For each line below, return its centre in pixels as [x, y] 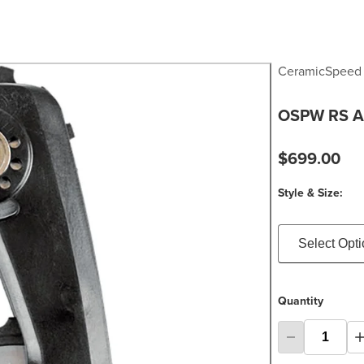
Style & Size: [310, 193]
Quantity [300, 301]
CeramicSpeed [319, 71]
